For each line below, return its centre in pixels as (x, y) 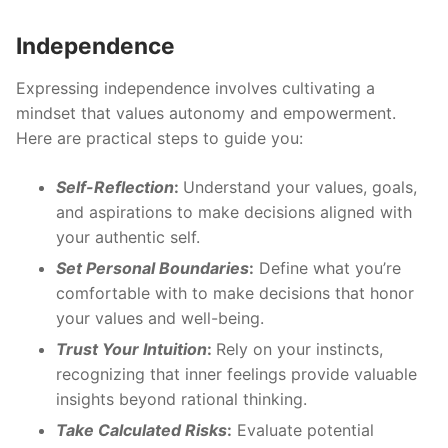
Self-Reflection (115, 187)
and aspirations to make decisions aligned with (234, 212)
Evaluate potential (303, 430)
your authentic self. (128, 237)
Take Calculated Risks (141, 430)
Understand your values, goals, (300, 187)
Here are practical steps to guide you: (159, 138)
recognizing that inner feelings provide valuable (236, 374)
